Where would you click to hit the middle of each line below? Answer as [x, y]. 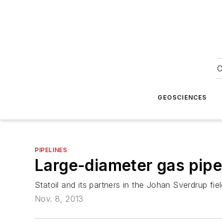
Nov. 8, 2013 [59, 199]
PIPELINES [51, 150]
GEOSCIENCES [182, 97]
